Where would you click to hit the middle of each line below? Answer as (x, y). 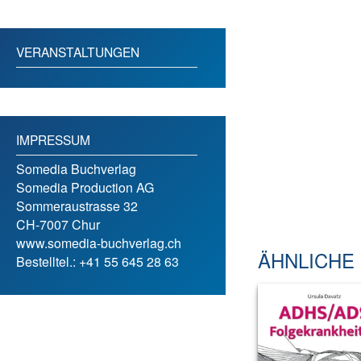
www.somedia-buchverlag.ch (99, 243)
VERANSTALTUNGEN (78, 52)
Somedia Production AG (85, 187)
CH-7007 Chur (58, 224)
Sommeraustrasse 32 (77, 206)
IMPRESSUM (53, 139)
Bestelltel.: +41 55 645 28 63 (98, 261)
